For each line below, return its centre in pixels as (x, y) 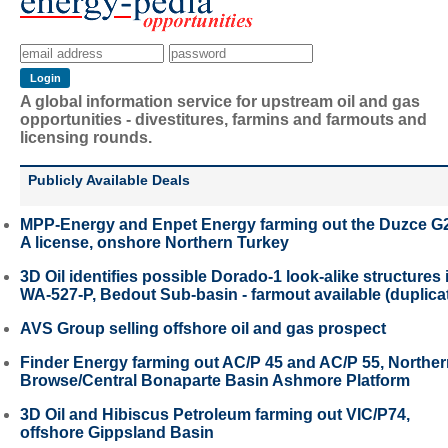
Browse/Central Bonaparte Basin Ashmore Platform (215, 381)
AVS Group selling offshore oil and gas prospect (203, 329)
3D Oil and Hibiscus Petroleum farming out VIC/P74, (215, 415)
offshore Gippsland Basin (117, 433)
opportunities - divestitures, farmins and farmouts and (223, 120)
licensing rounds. (86, 138)
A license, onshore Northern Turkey (154, 243)
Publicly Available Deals (109, 180)
